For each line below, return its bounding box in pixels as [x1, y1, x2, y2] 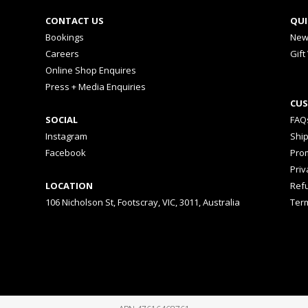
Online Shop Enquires [45, 64, 136, 76]
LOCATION [45, 179, 93, 192]
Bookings [45, 31, 84, 43]
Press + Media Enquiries [45, 80, 146, 93]
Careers [45, 47, 79, 60]
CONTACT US [45, 14, 104, 27]
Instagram [45, 130, 87, 142]
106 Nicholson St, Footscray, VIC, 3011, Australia [45, 196, 240, 208]
